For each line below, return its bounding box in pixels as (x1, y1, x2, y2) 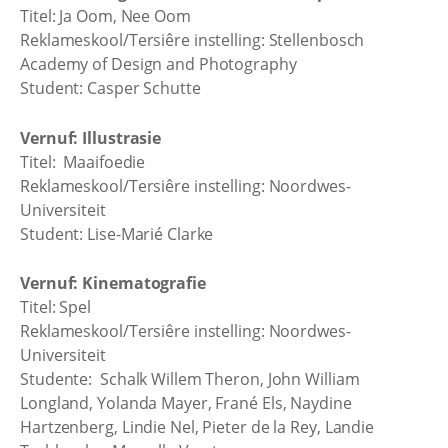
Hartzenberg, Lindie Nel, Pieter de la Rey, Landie (20, 416, 375, 438)
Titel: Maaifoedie (20, 150, 146, 173)
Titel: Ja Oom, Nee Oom (20, 5, 191, 27)
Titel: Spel (20, 296, 91, 318)
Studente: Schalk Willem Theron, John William (20, 368, 360, 390)
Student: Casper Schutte (20, 77, 201, 99)
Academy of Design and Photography (20, 53, 297, 75)
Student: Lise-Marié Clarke (20, 222, 214, 245)
